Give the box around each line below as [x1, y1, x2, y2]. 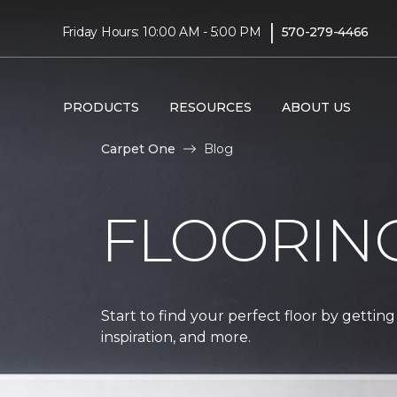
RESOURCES [168, 98, 252, 115]
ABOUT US [281, 98, 351, 115]
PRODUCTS [62, 98, 139, 115]
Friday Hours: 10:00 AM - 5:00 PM [61, 23, 261, 40]
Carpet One [101, 140, 175, 157]
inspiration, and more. [101, 328, 251, 346]
